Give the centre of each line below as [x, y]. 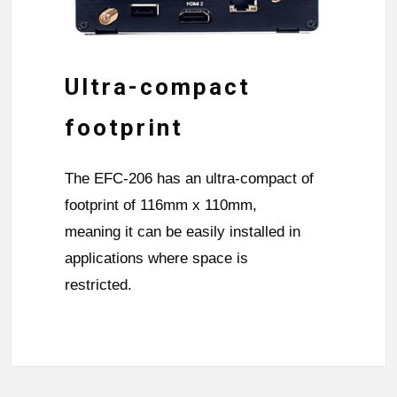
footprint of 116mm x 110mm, [161, 206]
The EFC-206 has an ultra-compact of [189, 179]
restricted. [98, 285]
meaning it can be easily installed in [183, 232]
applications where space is [156, 259]
